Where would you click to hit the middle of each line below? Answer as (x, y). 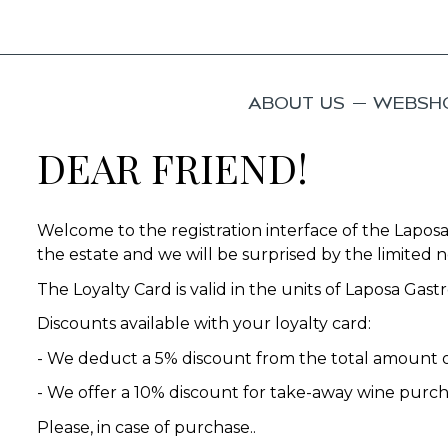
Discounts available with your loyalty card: (204, 323)
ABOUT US (296, 102)
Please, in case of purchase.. (146, 427)
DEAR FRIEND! (172, 167)
